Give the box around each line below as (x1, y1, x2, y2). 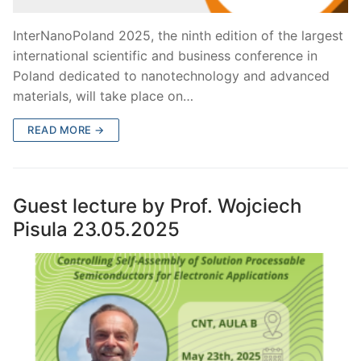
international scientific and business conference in (13, 48, 317, 64)
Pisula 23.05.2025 (13, 218, 180, 242)
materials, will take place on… (13, 88, 193, 105)
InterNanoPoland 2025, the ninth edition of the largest (13, 27, 343, 44)
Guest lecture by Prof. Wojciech (13, 194, 301, 218)
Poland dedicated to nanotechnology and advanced (13, 68, 330, 85)
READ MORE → (27, 123, 105, 137)
